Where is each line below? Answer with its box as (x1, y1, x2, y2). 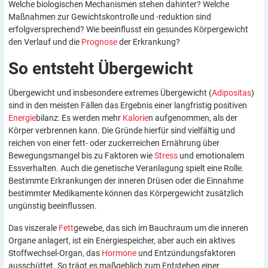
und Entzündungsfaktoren (136, 248, 236, 258)
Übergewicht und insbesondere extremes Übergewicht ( (8, 87, 212, 98)
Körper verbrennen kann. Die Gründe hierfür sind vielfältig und (8, 125, 235, 135)
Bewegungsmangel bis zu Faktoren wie (8, 150, 154, 160)
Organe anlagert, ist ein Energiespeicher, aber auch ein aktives (8, 236, 235, 246)
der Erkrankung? (117, 36, 180, 47)
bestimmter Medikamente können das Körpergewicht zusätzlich (8, 188, 243, 198)
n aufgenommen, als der (148, 112, 237, 123)
